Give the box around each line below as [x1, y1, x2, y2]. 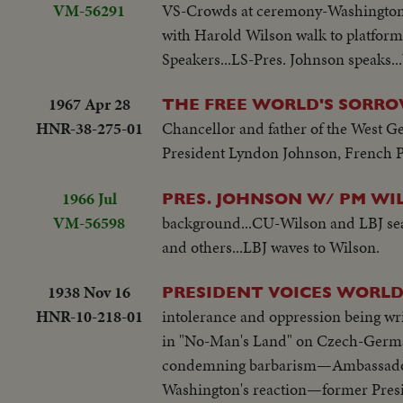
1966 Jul [61, 186, 117, 210]
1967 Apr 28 [48, 93, 130, 116]
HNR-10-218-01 [35, 305, 143, 328]
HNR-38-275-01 [35, 117, 143, 140]
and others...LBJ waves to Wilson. [162, 235, 380, 258]
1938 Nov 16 [48, 281, 130, 304]
